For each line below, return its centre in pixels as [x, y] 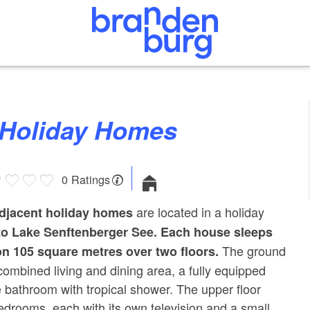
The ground [254, 250]
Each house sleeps [217, 232]
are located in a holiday [199, 212]
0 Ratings [85, 179]
